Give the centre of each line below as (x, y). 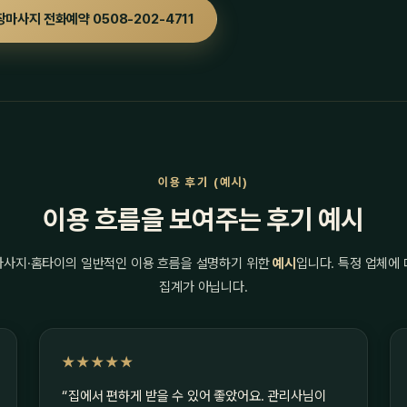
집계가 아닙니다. (203, 287)
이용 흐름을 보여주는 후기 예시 (203, 219)
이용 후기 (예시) (203, 182)
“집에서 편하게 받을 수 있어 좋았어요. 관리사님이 (194, 396)
